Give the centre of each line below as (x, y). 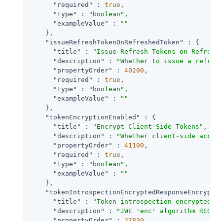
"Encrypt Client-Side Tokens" (148, 126)
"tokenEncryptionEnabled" (93, 117)
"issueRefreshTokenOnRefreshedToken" (114, 42)
